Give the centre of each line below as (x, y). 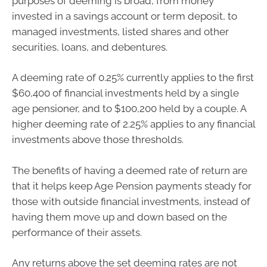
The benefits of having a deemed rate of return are (130, 170)
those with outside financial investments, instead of (131, 201)
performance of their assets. (77, 232)
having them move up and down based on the (119, 217)
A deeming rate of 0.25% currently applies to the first (133, 78)
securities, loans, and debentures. (90, 47)
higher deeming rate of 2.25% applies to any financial (133, 124)
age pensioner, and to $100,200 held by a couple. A (129, 109)
